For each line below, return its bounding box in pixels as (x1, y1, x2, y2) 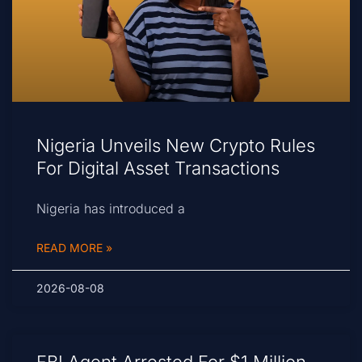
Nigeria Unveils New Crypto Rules (36, 135, 315, 157)
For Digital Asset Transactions (36, 158, 280, 179)
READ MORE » (36, 241, 112, 255)
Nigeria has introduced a (36, 200, 185, 217)
